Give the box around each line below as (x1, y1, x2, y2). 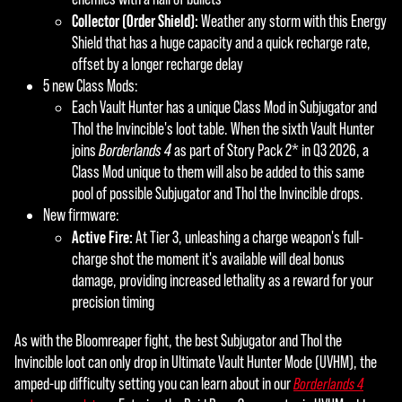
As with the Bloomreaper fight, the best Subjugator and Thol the (14, 331, 342, 351)
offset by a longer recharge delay (72, 55, 243, 74)
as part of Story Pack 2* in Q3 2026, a (171, 141, 369, 161)
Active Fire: (72, 227, 133, 248)
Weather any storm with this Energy (198, 12, 387, 31)
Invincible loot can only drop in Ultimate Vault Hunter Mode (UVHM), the (14, 353, 377, 372)
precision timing (72, 293, 154, 312)
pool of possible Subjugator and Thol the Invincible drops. (72, 184, 366, 204)
